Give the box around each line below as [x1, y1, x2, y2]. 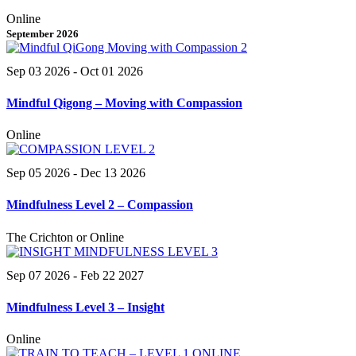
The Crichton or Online [6, 230, 124, 244]
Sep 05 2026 [6, 166, 70, 180]
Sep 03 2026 [6, 64, 70, 78]
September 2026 [6, 27, 79, 40]
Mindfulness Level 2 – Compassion [6, 198, 193, 212]
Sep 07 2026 [6, 268, 70, 282]
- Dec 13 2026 [70, 166, 145, 180]
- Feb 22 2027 [70, 268, 144, 282]
